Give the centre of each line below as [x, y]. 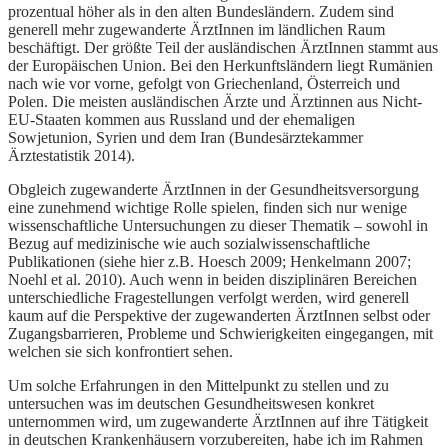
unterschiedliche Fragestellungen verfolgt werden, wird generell [208, 298]
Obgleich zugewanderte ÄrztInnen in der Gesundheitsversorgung [213, 190]
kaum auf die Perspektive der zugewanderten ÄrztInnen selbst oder [219, 316]
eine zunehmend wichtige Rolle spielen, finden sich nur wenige [207, 208]
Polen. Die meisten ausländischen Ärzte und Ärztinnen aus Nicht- [215, 102]
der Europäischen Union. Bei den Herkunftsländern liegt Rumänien [220, 66]
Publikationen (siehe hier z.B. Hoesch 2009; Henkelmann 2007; [209, 262]
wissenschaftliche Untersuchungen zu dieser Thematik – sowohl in [218, 226]
